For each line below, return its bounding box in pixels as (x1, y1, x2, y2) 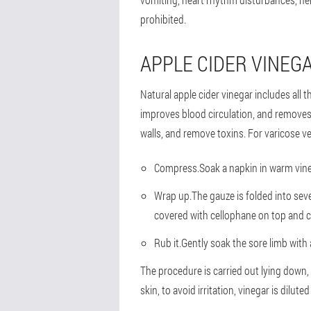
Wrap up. (154, 188, 192, 203)
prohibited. (140, 12, 186, 27)
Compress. (154, 160, 199, 176)
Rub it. (154, 235, 181, 251)
